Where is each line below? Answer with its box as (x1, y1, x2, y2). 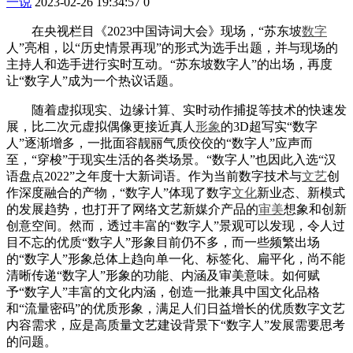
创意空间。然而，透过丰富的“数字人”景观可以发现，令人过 (6, 218, 345, 232)
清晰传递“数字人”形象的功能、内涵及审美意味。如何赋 (6, 268, 320, 282)
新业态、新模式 (257, 185, 345, 199)
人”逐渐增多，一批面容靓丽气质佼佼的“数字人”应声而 (6, 136, 313, 150)
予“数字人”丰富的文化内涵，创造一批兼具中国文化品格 (6, 284, 320, 299)
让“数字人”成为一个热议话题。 (6, 73, 181, 87)
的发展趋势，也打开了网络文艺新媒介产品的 (6, 202, 258, 216)
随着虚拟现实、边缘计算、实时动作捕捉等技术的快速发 (6, 102, 347, 117)
